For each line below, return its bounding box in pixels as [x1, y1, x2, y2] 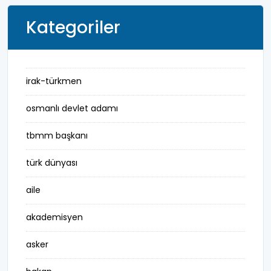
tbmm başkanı [26, 129, 88, 142]
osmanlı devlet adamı [26, 102, 118, 114]
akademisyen [26, 211, 83, 223]
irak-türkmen [26, 75, 82, 87]
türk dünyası [26, 157, 77, 169]
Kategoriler [26, 16, 120, 39]
